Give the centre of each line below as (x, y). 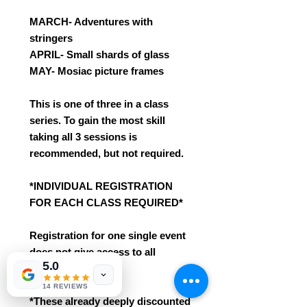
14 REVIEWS (65, 286)
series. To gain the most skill (97, 120)
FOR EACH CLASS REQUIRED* (106, 202)
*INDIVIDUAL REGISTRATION (101, 186)
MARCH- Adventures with (91, 22)
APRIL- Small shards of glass (99, 54)
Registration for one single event (108, 235)
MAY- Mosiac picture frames (97, 71)
